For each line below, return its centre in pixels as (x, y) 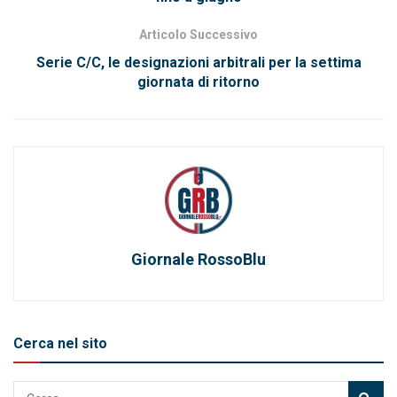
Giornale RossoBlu (198, 260)
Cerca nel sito (60, 344)
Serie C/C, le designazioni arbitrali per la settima (198, 63)
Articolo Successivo (198, 35)
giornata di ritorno (198, 82)
